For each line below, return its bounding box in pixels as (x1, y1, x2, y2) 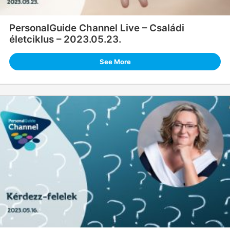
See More (99, 57, 131, 66)
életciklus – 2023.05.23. (9, 33, 121, 46)
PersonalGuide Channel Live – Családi (9, 22, 184, 34)
